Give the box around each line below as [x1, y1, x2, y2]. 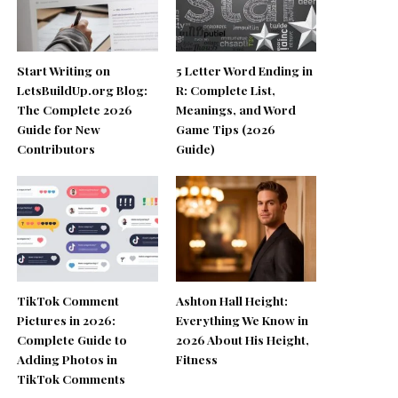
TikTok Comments [17, 370, 126, 387]
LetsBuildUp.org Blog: [17, 82, 148, 99]
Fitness [175, 351, 218, 368]
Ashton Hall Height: [175, 292, 288, 309]
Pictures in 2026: [17, 312, 116, 329]
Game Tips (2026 [175, 121, 275, 138]
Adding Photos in [17, 351, 118, 368]
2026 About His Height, [175, 331, 309, 348]
